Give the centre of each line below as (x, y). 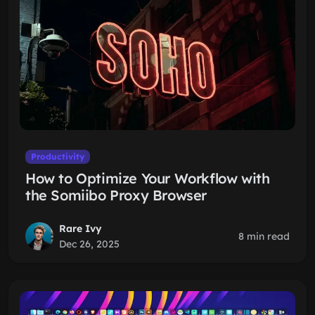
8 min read (264, 236)
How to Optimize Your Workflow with (148, 178)
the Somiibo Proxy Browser (116, 195)
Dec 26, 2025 (89, 244)
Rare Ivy (81, 229)
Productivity (57, 156)
